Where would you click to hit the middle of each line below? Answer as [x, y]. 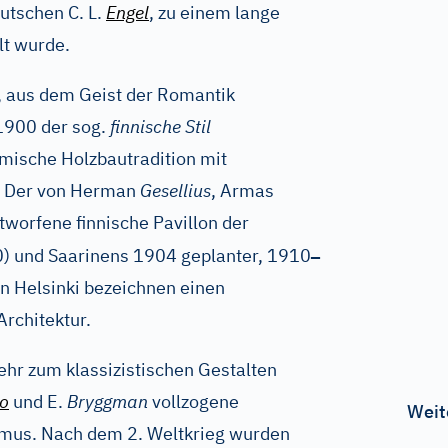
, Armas [242, 190]
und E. [38, 401]
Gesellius [175, 190]
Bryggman [107, 401]
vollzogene [193, 401]
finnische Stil [160, 126]
